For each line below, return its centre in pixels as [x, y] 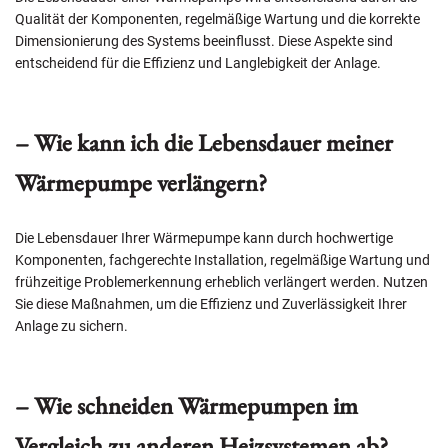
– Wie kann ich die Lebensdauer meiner [204, 142]
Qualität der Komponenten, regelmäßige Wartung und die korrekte [217, 18]
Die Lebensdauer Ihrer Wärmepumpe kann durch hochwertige [204, 237]
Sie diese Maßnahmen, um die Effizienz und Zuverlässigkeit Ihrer [211, 303]
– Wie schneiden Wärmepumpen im [186, 405]
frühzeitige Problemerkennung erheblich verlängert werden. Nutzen [221, 281]
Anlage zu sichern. [71, 325]
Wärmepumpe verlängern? [141, 182]
